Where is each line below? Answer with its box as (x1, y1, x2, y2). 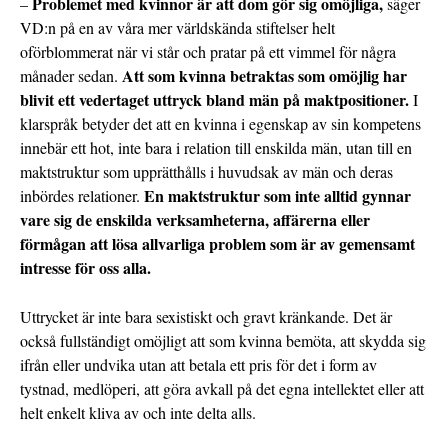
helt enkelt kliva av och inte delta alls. (20, 402, 256, 424)
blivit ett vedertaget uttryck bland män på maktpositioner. (20, 88, 409, 112)
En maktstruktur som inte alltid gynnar (144, 184, 411, 208)
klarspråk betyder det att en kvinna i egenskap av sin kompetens (20, 113, 421, 135)
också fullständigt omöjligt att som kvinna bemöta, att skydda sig (20, 330, 426, 352)
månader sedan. (20, 65, 122, 87)
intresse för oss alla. (20, 256, 151, 280)
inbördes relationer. (20, 185, 144, 207)
